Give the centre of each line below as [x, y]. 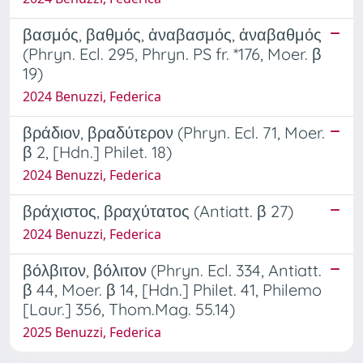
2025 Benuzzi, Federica [92, 332]
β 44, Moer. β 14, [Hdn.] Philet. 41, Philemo [172, 289]
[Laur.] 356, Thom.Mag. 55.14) [129, 309]
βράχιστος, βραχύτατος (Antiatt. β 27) [158, 211]
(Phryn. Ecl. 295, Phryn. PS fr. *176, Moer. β [172, 53]
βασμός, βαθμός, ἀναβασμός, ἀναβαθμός [172, 34]
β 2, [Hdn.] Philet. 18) [97, 152]
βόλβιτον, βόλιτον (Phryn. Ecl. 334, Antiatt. [172, 270]
